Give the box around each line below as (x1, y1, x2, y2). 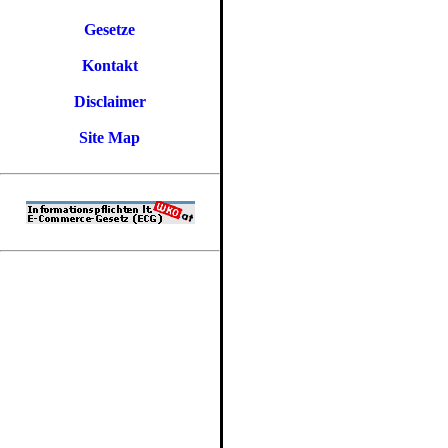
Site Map (79, 129, 141, 146)
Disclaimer (74, 93, 146, 110)
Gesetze (84, 21, 136, 38)
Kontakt (82, 57, 138, 74)
